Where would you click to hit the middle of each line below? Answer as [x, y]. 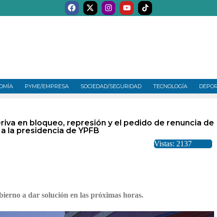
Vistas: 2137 [173, 143]
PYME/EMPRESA [47, 86]
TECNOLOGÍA [170, 86]
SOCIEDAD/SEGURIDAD [111, 86]
